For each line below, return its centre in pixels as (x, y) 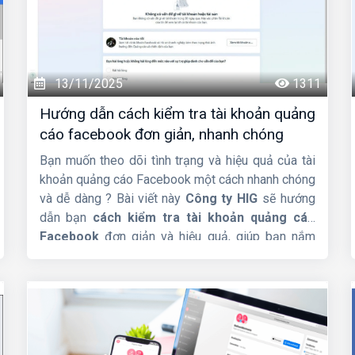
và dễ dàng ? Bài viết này (112, 198)
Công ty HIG (221, 198)
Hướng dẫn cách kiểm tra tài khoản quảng (177, 113)
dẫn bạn (66, 217)
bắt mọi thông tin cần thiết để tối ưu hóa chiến (177, 255)
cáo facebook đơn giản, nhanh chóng (161, 134)
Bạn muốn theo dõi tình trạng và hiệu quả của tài (177, 160)
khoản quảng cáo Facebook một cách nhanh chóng (177, 179)
